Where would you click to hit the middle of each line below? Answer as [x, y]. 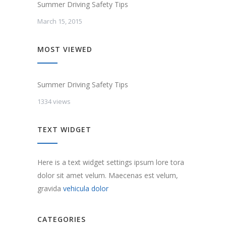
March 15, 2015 [60, 21]
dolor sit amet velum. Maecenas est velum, [108, 175]
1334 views [54, 101]
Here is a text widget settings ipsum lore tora [111, 162]
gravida [50, 188]
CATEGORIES [62, 219]
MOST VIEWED [65, 49]
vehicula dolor [86, 188]
